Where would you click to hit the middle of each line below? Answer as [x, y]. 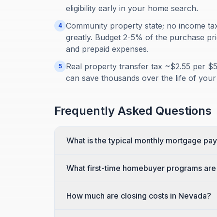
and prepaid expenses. [107, 49]
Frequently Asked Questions [133, 111]
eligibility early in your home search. [132, 8]
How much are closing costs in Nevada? [139, 196]
